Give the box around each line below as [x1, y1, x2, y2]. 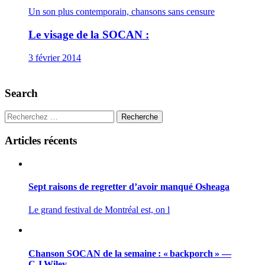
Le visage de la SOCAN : [28, 28, 149, 41]
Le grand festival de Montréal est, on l [28, 205, 170, 215]
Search [5, 86, 38, 99]
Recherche [121, 112, 158, 122]
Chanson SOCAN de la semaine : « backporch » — [28, 248, 231, 258]
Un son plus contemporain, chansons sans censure [28, 7, 215, 17]
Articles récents [5, 134, 77, 147]
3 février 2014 [28, 52, 81, 63]
